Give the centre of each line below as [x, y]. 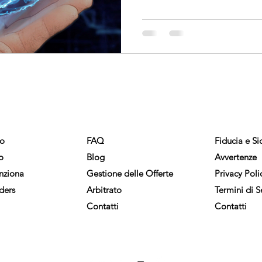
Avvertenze [236, 157]
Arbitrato [104, 190]
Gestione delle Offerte [130, 173]
